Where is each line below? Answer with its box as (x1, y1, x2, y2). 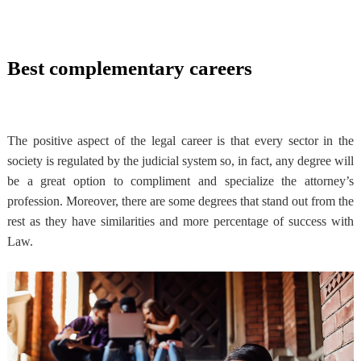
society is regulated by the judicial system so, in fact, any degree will (6, 153, 355, 168)
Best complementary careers (6, 56, 252, 79)
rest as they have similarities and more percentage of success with (6, 214, 355, 228)
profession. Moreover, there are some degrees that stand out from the (6, 193, 355, 208)
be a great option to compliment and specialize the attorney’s (6, 173, 355, 188)
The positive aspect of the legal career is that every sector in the (6, 133, 355, 147)
